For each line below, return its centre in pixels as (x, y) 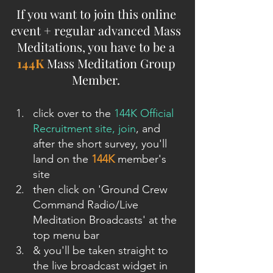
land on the (62, 159)
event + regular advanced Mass (97, 30)
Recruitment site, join (84, 128)
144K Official (145, 113)
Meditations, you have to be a (97, 46)
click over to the (73, 113)
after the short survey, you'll (101, 144)
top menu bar (66, 235)
